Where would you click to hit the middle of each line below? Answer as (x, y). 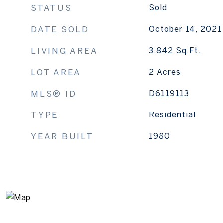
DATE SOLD (60, 29)
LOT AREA (56, 72)
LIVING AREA (64, 51)
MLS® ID (54, 93)
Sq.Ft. (188, 50)
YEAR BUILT (62, 136)
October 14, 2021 (185, 29)
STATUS (52, 8)
